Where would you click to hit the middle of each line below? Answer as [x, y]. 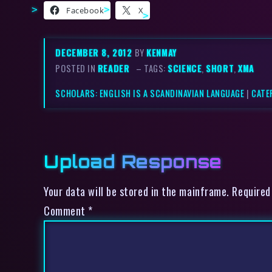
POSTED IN [76, 69]
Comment [66, 211]
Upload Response [133, 162]
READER [114, 69]
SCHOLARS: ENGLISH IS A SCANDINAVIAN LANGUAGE [150, 93]
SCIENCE [185, 69]
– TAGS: [152, 69]
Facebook [85, 11]
